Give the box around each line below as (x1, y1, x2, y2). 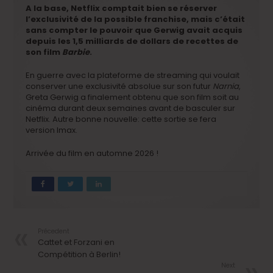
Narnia (213, 80, 239, 92)
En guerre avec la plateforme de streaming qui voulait (26, 69, 240, 81)
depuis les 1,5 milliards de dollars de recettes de (26, 35, 239, 47)
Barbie (62, 46, 90, 58)
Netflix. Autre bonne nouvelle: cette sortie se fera (26, 113, 217, 125)
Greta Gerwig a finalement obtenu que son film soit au (26, 91, 239, 103)
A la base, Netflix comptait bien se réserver (26, 2, 218, 14)
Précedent (38, 226, 70, 236)
